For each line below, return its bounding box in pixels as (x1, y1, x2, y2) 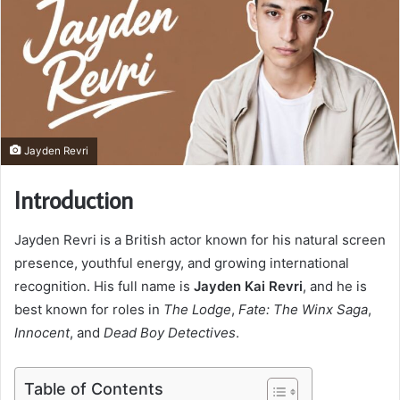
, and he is (303, 277, 367, 295)
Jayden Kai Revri (194, 277, 303, 295)
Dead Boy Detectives (104, 323, 236, 341)
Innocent (14, 323, 70, 341)
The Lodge (163, 300, 231, 318)
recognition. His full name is (14, 277, 194, 295)
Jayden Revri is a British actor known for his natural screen (14, 230, 386, 248)
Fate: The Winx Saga (238, 300, 368, 318)
